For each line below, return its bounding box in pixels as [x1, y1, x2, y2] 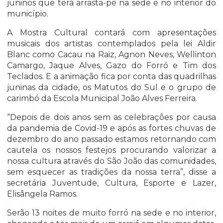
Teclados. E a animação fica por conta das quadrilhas [7, 72, 216, 82]
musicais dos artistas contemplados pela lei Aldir [7, 39, 216, 49]
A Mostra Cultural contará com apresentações [7, 28, 216, 38]
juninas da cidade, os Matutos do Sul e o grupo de [7, 83, 216, 93]
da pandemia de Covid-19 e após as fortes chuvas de [7, 123, 216, 133]
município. [7, 9, 48, 19]
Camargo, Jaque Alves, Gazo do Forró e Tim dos [7, 61, 216, 71]
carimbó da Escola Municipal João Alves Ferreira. [7, 94, 197, 104]
